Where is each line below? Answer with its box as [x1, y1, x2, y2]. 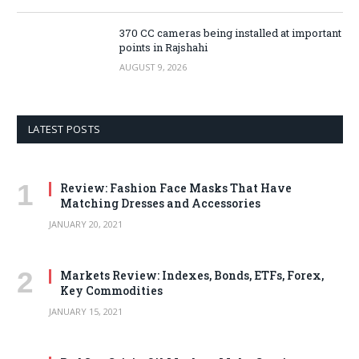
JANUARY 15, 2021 [49, 305, 123, 318]
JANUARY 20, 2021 [49, 218, 123, 231]
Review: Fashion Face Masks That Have [60, 180, 292, 196]
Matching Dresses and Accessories [60, 196, 260, 212]
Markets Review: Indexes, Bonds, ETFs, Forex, [60, 268, 324, 284]
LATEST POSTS [28, 122, 101, 137]
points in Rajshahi [119, 40, 208, 55]
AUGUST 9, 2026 [119, 61, 187, 74]
